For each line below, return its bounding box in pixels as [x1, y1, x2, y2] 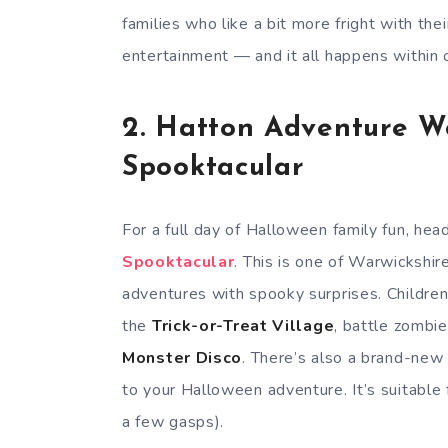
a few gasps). [122, 410, 225, 433]
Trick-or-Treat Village [151, 314, 335, 337]
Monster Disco [122, 346, 243, 369]
